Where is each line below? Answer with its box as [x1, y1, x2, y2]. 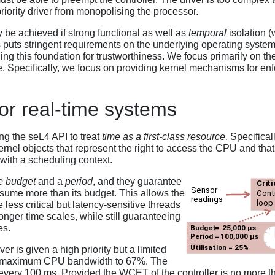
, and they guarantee [93, 176, 182, 187]
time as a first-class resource [102, 131, 225, 142]
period [65, 176, 93, 187]
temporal [188, 28, 227, 39]
